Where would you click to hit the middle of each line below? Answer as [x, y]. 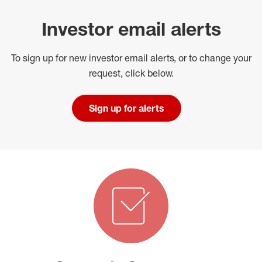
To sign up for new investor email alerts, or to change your [131, 58]
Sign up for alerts [126, 108]
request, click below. [131, 73]
